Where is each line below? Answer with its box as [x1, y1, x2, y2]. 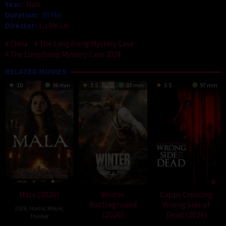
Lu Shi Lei [39, 21, 69, 31]
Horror [29, 204, 45, 212]
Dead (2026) [166, 209, 207, 219]
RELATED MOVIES [5, 66, 67, 77]
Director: [5, 21, 36, 31]
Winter [101, 189, 125, 199]
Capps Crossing [160, 189, 213, 199]
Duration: [5, 10, 40, 20]
